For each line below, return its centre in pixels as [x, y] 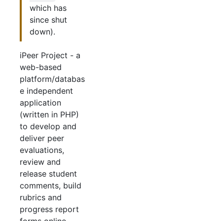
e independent [46, 91]
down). [42, 32]
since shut [48, 20]
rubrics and [41, 198]
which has [48, 8]
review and [40, 162]
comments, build [51, 186]
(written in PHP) [49, 115]
